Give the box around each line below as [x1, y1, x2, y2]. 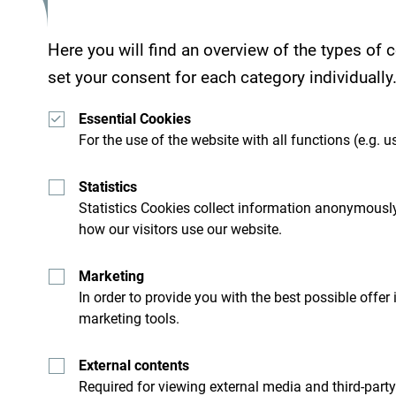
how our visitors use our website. [78, 221, 282, 239]
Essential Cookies [78, 110, 191, 128]
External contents [78, 357, 189, 375]
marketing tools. [78, 310, 179, 328]
